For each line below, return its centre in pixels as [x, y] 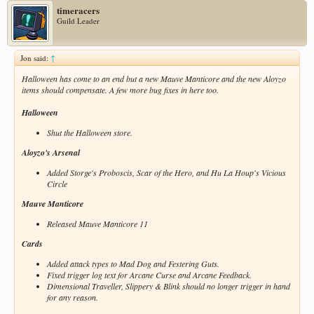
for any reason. [73, 298]
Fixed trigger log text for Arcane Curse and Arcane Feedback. [149, 275]
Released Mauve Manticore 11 [97, 224]
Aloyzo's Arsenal [51, 153]
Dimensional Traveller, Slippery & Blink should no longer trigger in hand [169, 286]
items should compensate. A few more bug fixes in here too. [120, 90]
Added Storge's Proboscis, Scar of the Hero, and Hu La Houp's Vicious [166, 173]
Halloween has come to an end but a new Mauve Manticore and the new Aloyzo [154, 79]
